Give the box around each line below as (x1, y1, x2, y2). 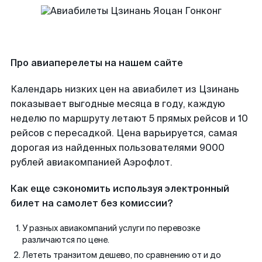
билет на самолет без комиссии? (11, 197, 173, 209)
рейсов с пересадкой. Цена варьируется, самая (11, 127, 237, 139)
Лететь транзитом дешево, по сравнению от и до (22, 250, 221, 260)
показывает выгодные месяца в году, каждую (11, 98, 225, 110)
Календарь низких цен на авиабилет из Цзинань (11, 83, 239, 95)
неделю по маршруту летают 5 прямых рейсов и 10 (11, 112, 248, 125)
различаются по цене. (22, 235, 109, 245)
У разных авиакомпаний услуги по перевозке (22, 223, 200, 233)
